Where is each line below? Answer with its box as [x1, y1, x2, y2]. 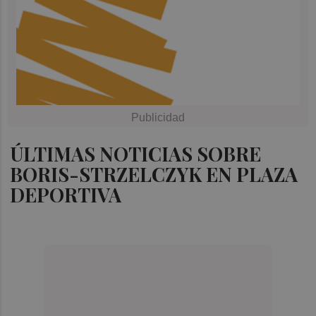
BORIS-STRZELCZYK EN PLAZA [10, 161, 298, 187]
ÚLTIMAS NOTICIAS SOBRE [10, 140, 262, 166]
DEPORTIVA [10, 181, 122, 207]
